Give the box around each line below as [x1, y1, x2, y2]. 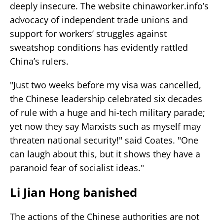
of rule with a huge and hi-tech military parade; [10, 106, 205, 118]
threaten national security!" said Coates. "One [10, 134, 198, 146]
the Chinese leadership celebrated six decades [10, 92, 202, 105]
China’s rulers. [10, 55, 69, 67]
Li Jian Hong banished [10, 184, 137, 200]
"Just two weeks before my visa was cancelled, [10, 78, 201, 91]
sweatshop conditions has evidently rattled [10, 41, 188, 53]
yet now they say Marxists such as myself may [10, 120, 201, 132]
